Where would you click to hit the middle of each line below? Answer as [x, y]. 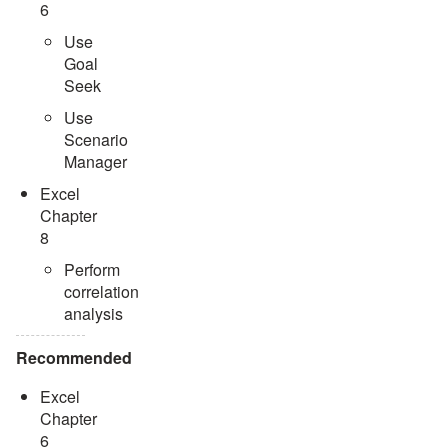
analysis [93, 313]
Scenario [96, 139]
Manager [95, 161]
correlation [101, 291]
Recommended [74, 357]
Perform [92, 269]
